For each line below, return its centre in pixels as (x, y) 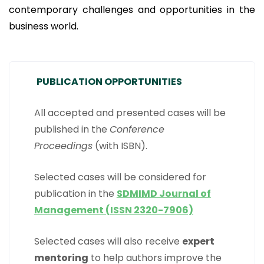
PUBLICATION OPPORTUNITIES (109, 82)
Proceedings (63, 146)
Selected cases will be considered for (120, 177)
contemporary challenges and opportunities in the (132, 10)
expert (198, 241)
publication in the (75, 194)
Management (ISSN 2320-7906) (113, 210)
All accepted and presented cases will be (130, 113)
